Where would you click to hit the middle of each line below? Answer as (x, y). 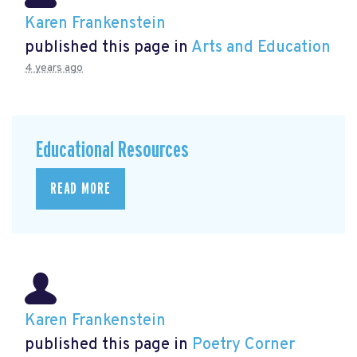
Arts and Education (261, 48)
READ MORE (80, 188)
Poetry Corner (243, 345)
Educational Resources (112, 151)
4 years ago (54, 69)
